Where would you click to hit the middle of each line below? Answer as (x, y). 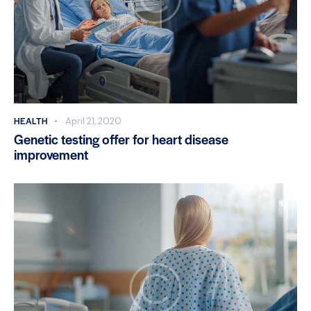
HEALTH (31, 121)
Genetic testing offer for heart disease (121, 139)
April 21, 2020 (93, 121)
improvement (51, 154)
